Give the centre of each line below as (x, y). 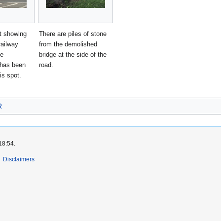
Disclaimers (19, 159)
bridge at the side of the (73, 55)
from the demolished (68, 44)
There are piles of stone (73, 34)
